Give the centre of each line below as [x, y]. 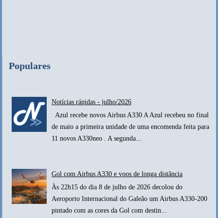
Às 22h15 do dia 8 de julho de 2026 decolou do [117, 187]
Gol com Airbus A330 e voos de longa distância [117, 174]
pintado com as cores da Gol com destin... [109, 210]
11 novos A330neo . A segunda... [97, 139]
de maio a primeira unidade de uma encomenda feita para [131, 127]
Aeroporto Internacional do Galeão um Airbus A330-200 [130, 199]
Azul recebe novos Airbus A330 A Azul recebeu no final [130, 115]
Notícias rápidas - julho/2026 [92, 102]
